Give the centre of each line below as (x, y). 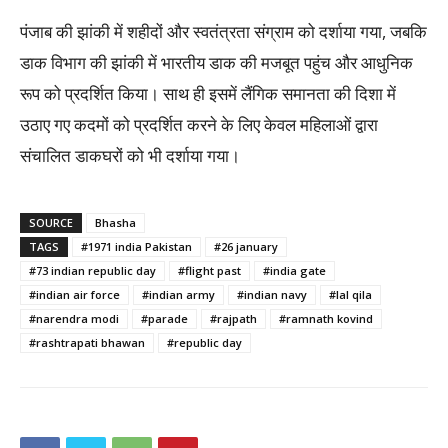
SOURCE (51, 222)
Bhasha (115, 222)
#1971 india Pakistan (136, 246)
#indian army (178, 294)
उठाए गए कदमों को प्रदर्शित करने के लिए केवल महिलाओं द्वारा (199, 124)
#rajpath (233, 318)
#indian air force (74, 294)
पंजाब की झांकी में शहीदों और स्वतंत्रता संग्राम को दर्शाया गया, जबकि (223, 31)
